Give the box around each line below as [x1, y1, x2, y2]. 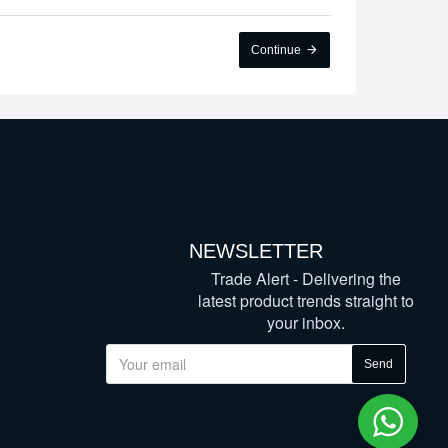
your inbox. [267, 311, 345, 335]
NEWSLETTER [189, 240, 323, 263]
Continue [251, 43, 301, 58]
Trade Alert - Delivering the [211, 267, 401, 291]
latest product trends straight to [198, 289, 414, 313]
